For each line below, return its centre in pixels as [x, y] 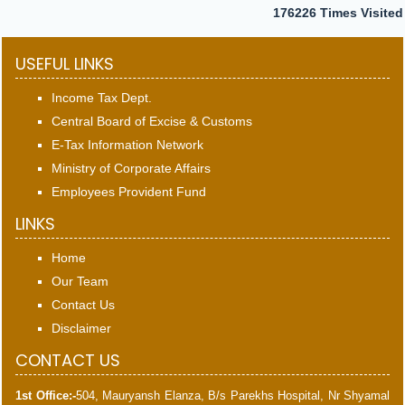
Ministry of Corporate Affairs [131, 168]
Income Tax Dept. [102, 98]
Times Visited [362, 13]
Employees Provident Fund [129, 192]
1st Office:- [46, 396]
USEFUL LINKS [65, 64]
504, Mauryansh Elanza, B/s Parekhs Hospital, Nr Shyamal [232, 396]
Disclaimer [81, 328]
